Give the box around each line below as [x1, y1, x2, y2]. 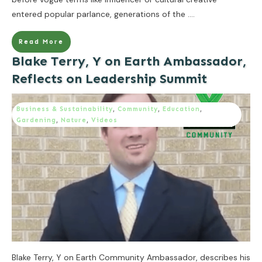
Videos [91, 116, 118, 124]
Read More [19, 37, 64, 46]
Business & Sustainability [16, 105, 113, 113]
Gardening [16, 116, 56, 124]
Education [163, 105, 200, 113]
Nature [61, 116, 87, 124]
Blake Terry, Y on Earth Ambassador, [12, 53, 246, 69]
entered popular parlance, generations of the [12, 8, 188, 19]
